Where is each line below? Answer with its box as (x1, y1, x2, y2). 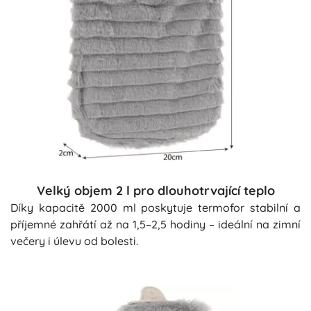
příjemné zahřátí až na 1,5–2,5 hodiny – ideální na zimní (10, 217, 301, 232)
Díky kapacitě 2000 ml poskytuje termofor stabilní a (10, 201, 301, 215)
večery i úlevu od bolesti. (10, 234, 138, 249)
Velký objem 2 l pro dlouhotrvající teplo (36, 183, 275, 199)
